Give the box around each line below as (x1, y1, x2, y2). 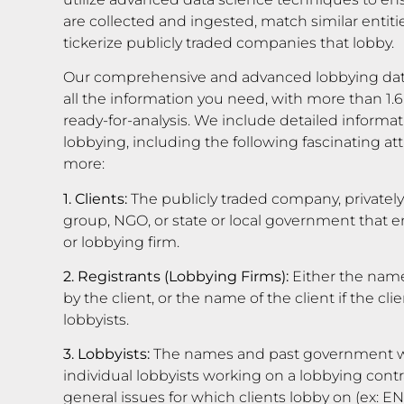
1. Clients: (63, 189, 127, 207)
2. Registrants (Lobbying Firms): (63, 267, 289, 285)
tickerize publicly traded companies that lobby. (63, 33, 394, 51)
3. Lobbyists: (63, 345, 150, 363)
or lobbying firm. (63, 233, 179, 251)
